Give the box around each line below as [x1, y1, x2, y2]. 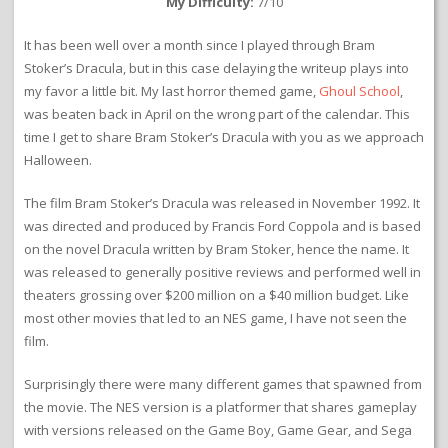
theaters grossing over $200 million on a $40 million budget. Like [24, 286, 409, 305]
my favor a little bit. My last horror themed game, [24, 82, 319, 101]
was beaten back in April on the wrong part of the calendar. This [24, 105, 410, 124]
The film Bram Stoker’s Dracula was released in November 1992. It [24, 194, 420, 213]
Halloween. [24, 151, 92, 170]
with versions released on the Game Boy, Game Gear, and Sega [24, 421, 412, 440]
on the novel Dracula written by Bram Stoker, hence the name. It [24, 240, 409, 259]
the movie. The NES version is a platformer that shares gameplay [24, 398, 417, 417]
